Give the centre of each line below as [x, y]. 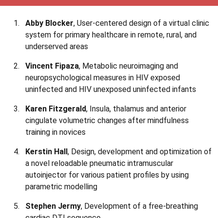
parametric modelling [61, 187]
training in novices [55, 132]
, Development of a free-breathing [139, 206]
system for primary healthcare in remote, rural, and [111, 35]
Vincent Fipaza [52, 66]
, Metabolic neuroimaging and [128, 66]
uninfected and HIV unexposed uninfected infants [111, 89]
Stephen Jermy [53, 206]
